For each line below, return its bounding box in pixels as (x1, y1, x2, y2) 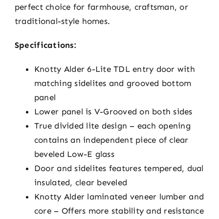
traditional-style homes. (14, 16, 110, 26)
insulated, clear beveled (34, 177, 128, 187)
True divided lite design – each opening (34, 120, 191, 131)
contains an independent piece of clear (34, 134, 189, 145)
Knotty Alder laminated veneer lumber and (34, 191, 204, 201)
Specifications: (14, 40, 76, 50)
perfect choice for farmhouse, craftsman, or (14, 1, 188, 12)
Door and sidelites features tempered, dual (34, 163, 204, 173)
